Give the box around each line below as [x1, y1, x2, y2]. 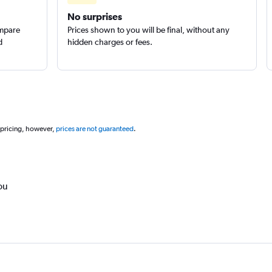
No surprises [67, 11, 122, 22]
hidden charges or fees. [67, 37, 152, 47]
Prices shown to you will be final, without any [67, 25, 229, 35]
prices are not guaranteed [55, 124, 134, 133]
